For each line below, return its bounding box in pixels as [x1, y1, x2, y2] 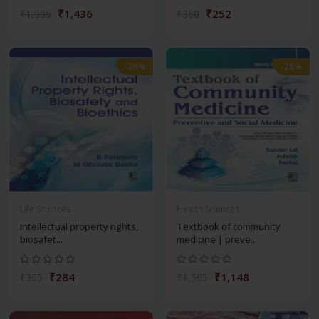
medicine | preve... [177, 233, 257, 246]
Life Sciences [20, 203, 70, 216]
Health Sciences [177, 203, 239, 216]
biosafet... [20, 233, 63, 246]
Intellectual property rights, [20, 220, 138, 234]
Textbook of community [177, 220, 281, 234]
